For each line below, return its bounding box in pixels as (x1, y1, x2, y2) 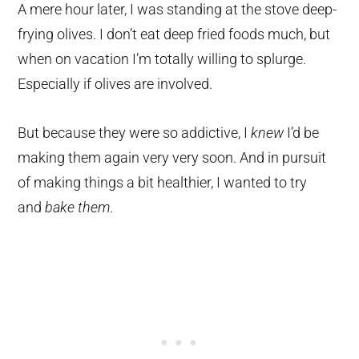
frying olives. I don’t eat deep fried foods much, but (18, 26, 331, 43)
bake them (45, 199, 111, 216)
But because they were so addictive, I (18, 124, 252, 142)
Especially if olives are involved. (18, 75, 213, 93)
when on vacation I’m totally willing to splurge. (18, 50, 307, 68)
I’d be (284, 124, 320, 142)
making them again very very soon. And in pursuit (18, 149, 327, 167)
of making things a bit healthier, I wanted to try (18, 174, 308, 192)
